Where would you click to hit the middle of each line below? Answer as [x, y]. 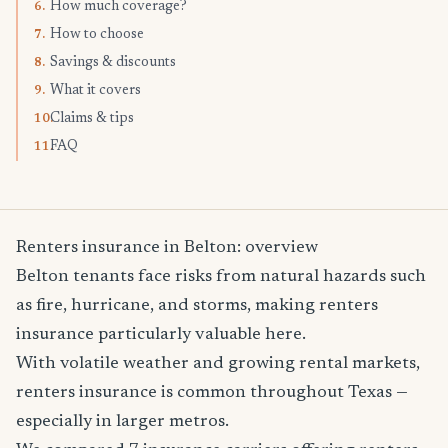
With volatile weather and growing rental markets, [218, 364]
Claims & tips [92, 119]
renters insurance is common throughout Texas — [212, 393]
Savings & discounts [113, 63]
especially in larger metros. [122, 422]
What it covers [95, 91]
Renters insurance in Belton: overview [167, 248]
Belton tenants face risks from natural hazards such [221, 277]
